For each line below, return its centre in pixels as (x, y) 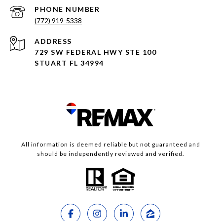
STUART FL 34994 (69, 63)
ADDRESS (53, 41)
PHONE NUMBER (67, 9)
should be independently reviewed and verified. (110, 154)
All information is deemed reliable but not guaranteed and (110, 145)
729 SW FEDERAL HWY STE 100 (95, 52)
